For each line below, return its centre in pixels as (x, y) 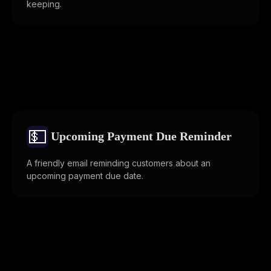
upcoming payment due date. (85, 175)
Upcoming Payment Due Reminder (141, 136)
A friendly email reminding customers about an (119, 163)
